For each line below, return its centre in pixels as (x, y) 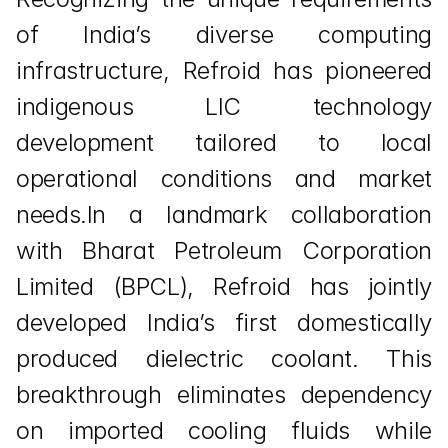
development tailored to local (224, 142)
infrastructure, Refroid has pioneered (224, 70)
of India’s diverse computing (224, 34)
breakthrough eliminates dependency (224, 394)
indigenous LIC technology (224, 106)
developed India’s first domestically (224, 322)
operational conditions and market (224, 178)
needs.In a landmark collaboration (224, 214)
